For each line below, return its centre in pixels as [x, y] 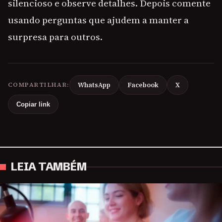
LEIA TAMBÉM [49, 167]
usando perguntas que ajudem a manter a [98, 20]
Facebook [143, 85]
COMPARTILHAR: [39, 85]
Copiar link [33, 105]
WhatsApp [94, 85]
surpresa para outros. [55, 37]
